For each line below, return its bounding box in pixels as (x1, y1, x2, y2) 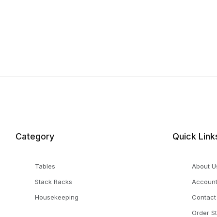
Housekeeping (35, 193, 78, 201)
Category (15, 131, 54, 142)
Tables (35, 162, 55, 170)
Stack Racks (35, 178, 72, 186)
